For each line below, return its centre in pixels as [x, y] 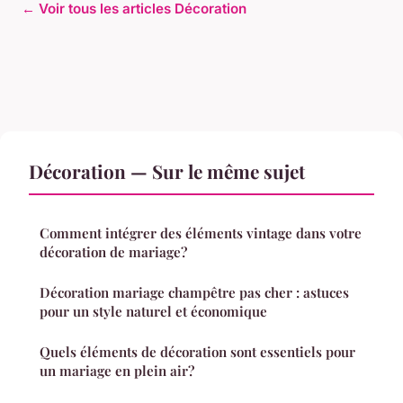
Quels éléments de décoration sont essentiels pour [197, 351]
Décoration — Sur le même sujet [167, 170]
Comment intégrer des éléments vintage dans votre [201, 233]
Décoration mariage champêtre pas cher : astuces [194, 292]
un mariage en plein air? [117, 370]
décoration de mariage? [113, 251]
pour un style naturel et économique [153, 311]
